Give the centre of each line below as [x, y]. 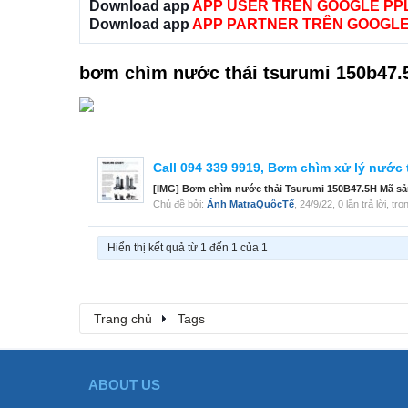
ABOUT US [124, 385]
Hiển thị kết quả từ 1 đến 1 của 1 [188, 248]
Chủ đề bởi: [180, 204]
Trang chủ [123, 319]
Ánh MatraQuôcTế [250, 204]
